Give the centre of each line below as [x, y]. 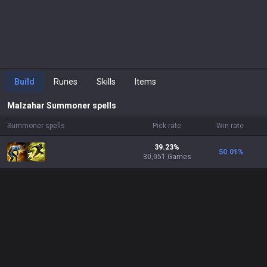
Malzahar [26, 105]
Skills [106, 82]
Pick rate [167, 126]
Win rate [230, 126]
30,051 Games [167, 157]
